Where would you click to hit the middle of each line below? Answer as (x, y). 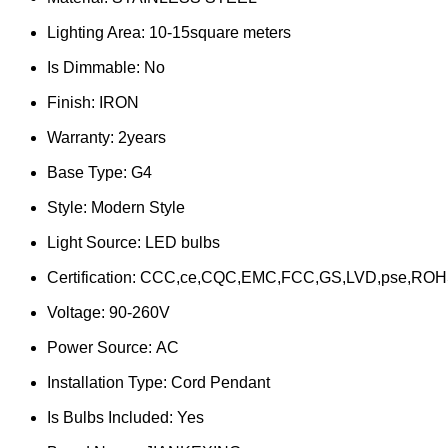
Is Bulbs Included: (112, 417)
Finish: (73, 102)
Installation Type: (109, 382)
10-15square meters (220, 32)
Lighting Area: (98, 32)
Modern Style (138, 207)
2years (142, 137)
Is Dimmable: (95, 67)
